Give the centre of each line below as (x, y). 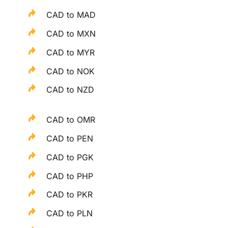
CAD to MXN (71, 34)
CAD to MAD (71, 15)
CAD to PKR (70, 195)
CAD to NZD (70, 90)
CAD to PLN (70, 213)
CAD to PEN (70, 139)
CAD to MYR (71, 52)
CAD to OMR (71, 120)
